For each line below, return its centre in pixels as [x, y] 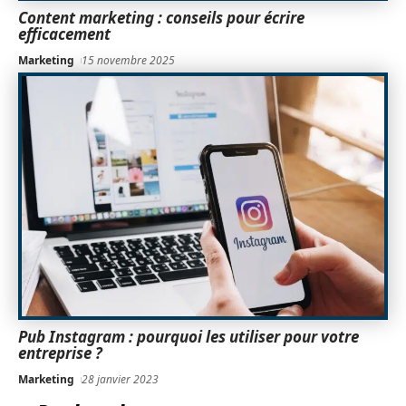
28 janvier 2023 [121, 380]
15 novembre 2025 [129, 61]
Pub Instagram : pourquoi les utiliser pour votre [188, 337]
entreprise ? [60, 353]
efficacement [64, 34]
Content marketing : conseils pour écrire [161, 18]
